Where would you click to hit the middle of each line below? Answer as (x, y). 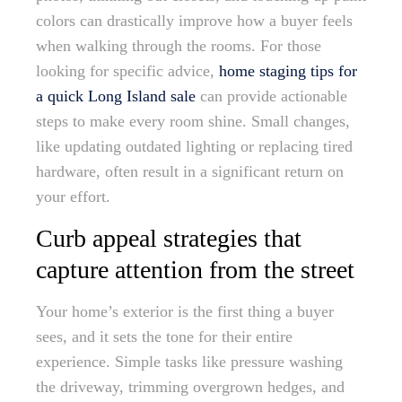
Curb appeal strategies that (169, 239)
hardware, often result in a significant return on (190, 172)
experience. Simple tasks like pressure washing (189, 362)
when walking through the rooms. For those (179, 46)
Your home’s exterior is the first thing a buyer (185, 312)
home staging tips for (288, 71)
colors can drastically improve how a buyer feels (194, 21)
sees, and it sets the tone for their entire (164, 337)
